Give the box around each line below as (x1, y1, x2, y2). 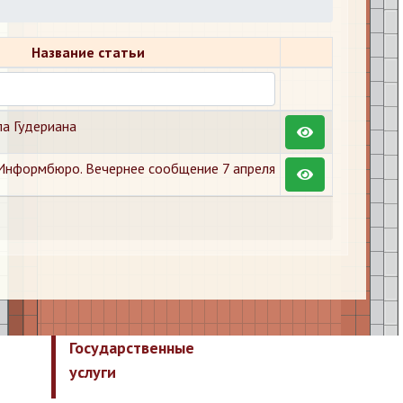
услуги (68, 362, 116, 382)
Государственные (68, 337, 194, 358)
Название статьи (31, 43, 145, 61)
